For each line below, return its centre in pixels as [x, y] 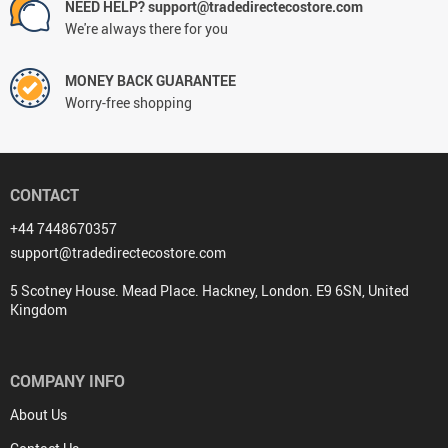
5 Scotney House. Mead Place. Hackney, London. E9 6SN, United [209, 291]
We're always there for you [146, 29]
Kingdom [38, 310]
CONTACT [44, 195]
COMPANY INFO [67, 381]
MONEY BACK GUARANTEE [150, 81]
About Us [38, 415]
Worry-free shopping [128, 103]
